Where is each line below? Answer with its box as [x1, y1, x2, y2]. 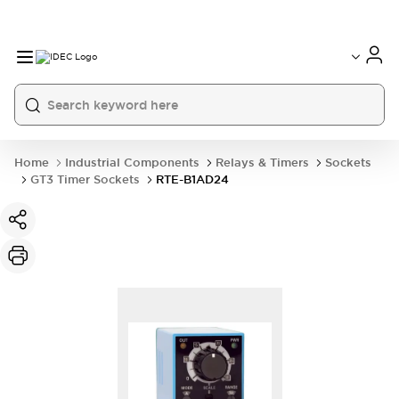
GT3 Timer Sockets [30, 172, 140, 187]
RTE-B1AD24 [156, 172, 229, 187]
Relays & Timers [216, 155, 309, 170]
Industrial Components [65, 155, 199, 170]
